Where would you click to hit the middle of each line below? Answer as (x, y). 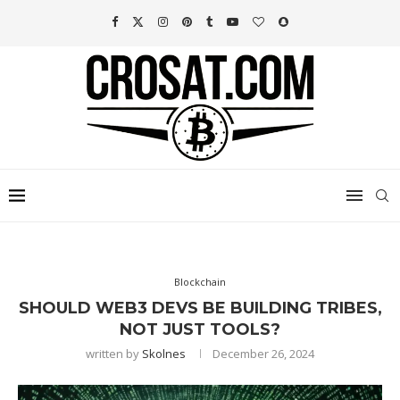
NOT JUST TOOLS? (200, 330)
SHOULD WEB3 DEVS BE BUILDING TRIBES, (200, 308)
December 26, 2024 (263, 354)
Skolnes (164, 354)
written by (114, 354)
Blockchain (200, 282)
